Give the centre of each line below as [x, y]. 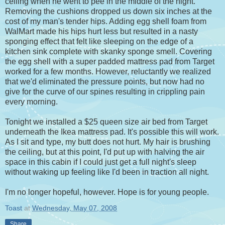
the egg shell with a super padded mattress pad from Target [110, 62]
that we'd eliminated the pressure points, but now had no [105, 82]
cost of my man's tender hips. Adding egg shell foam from [106, 22]
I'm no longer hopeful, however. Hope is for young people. [107, 192]
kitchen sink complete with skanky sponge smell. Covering [108, 52]
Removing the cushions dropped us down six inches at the [108, 12]
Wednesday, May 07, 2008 [75, 208]
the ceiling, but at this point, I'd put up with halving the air [105, 152]
